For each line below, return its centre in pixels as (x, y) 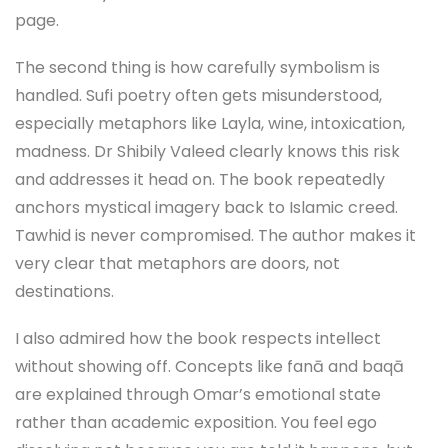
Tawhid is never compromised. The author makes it (215, 235)
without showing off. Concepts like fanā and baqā (209, 367)
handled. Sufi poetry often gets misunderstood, (198, 95)
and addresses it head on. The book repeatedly (200, 179)
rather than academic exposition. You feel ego (196, 423)
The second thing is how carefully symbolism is (197, 67)
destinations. (64, 291)
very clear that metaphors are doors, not (177, 263)
